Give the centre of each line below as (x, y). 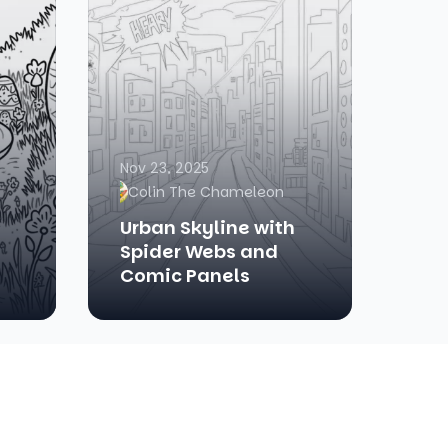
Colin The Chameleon (206, 192)
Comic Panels (185, 275)
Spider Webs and (199, 251)
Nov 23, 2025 (164, 168)
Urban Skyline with (207, 227)
